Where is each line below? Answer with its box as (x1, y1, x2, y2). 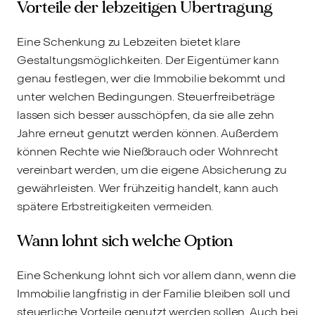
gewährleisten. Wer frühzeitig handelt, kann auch (17, 180, 279, 195)
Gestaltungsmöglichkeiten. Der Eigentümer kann (17, 52, 279, 67)
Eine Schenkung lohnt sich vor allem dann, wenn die (17, 267, 296, 283)
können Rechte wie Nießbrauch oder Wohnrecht (17, 143, 279, 159)
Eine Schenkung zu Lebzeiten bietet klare (17, 34, 240, 49)
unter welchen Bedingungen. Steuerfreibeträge (17, 89, 275, 104)
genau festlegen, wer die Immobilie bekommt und (17, 70, 285, 86)
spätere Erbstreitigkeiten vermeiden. (17, 198, 214, 214)
